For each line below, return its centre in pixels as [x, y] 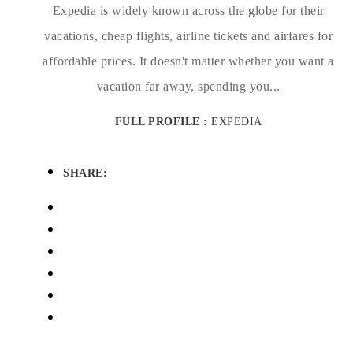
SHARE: [85, 173]
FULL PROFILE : [163, 122]
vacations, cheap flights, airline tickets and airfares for [188, 36]
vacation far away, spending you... [188, 86]
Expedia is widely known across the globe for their [188, 11]
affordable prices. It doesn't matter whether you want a [188, 61]
